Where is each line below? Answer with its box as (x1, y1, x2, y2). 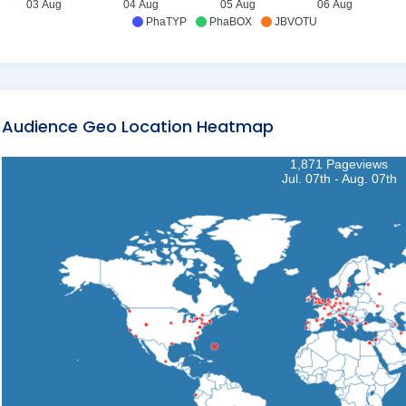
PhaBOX (209, 15, 252, 28)
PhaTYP (146, 15, 187, 28)
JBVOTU (275, 15, 317, 28)
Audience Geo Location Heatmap (2, 115, 274, 138)
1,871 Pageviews (290, 157, 388, 171)
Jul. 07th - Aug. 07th (281, 171, 397, 186)
